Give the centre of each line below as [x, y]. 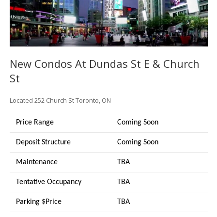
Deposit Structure [44, 142]
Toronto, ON [93, 100]
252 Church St [55, 100]
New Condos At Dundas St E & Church [104, 63]
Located [22, 100]
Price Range [35, 123]
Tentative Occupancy [48, 182]
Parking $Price [39, 202]
